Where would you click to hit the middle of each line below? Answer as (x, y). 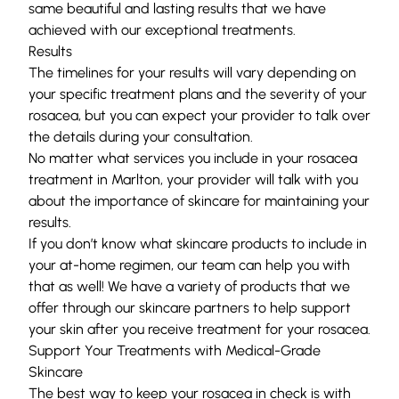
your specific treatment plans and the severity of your (198, 94)
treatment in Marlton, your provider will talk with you (193, 179)
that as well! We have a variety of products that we (189, 286)
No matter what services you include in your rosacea (193, 158)
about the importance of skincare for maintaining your (199, 200)
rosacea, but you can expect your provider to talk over (199, 115)
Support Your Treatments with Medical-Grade (175, 350)
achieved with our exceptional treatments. (162, 29)
